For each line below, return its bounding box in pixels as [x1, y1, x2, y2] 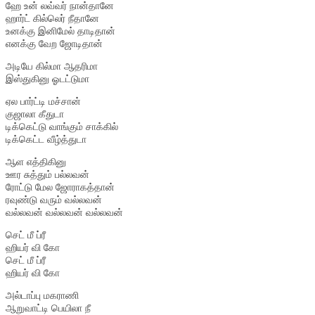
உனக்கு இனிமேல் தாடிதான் [6, 24, 115, 37]
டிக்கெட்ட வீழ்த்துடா [6, 132, 86, 146]
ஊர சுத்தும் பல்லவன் [6, 167, 89, 181]
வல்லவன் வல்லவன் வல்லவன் [6, 205, 123, 219]
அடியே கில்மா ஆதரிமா [6, 59, 98, 72]
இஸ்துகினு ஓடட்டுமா [6, 72, 89, 85]
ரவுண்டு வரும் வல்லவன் [6, 193, 102, 206]
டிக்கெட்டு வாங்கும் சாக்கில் [6, 120, 118, 133]
